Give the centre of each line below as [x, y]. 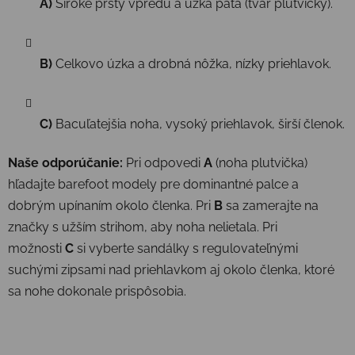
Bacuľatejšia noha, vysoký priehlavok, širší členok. [198, 124]
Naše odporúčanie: [65, 162]
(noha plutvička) [260, 162]
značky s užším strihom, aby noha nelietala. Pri [143, 227]
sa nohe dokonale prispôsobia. [97, 291]
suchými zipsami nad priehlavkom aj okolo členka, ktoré [171, 269]
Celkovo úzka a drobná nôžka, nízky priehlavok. [192, 63]
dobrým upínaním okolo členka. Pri [111, 205]
